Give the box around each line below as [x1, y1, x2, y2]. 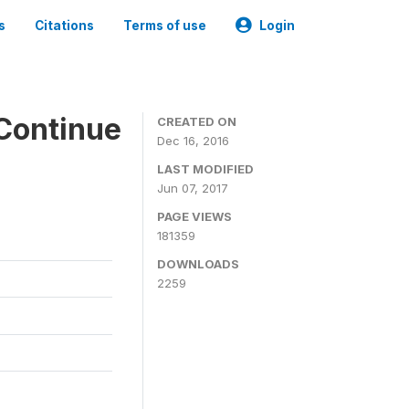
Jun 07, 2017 [157, 181, 228, 195]
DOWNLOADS [157, 257, 239, 271]
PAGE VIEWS [157, 209, 232, 224]
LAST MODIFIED [157, 162, 254, 176]
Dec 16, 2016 [157, 133, 229, 148]
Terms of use [123, 18, 206, 33]
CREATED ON [157, 114, 236, 129]
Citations [35, 18, 94, 33]
